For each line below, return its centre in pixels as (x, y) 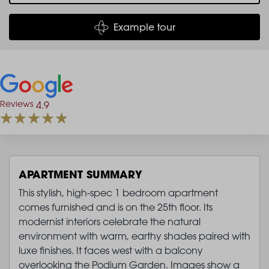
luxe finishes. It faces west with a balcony (111, 250)
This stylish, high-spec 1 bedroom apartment (118, 192)
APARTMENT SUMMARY (80, 174)
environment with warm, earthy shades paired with (134, 236)
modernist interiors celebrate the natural (110, 221)
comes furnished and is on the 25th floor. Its (116, 207)
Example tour (144, 27)
